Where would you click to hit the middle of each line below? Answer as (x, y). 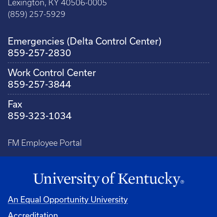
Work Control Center (52, 72)
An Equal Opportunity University (68, 199)
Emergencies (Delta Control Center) (85, 41)
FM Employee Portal (45, 143)
